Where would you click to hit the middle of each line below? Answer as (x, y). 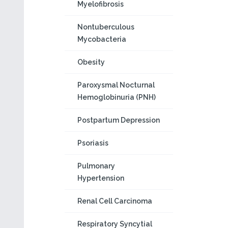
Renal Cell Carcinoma (115, 201)
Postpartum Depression (119, 120)
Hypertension (101, 178)
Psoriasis (93, 143)
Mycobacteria (102, 39)
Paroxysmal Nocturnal (116, 85)
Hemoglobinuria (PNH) (117, 97)
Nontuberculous (106, 27)
